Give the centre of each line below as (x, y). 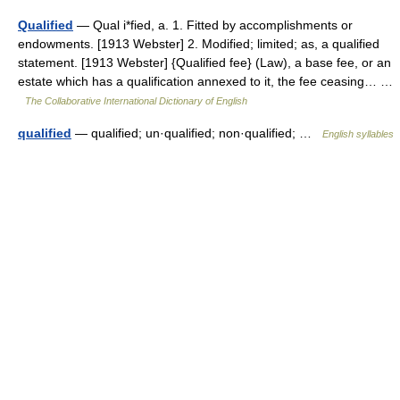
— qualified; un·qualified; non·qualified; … (197, 133)
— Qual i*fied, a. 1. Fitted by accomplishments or (213, 25)
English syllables (358, 134)
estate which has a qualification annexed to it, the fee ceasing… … (205, 81)
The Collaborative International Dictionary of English (136, 101)
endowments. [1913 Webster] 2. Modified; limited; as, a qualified (199, 44)
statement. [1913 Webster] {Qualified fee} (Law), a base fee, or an (204, 62)
